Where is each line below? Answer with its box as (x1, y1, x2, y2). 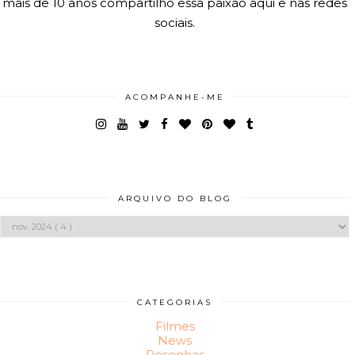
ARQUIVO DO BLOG (117, 193, 232, 204)
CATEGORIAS (137, 296, 213, 307)
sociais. (155, 14, 196, 30)
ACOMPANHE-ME (124, 91, 225, 102)
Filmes (155, 318, 195, 334)
